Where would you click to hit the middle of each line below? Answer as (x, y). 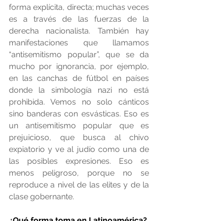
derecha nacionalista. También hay (79, 31)
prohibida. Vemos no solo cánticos (79, 102)
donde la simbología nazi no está (79, 90)
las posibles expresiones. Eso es (79, 161)
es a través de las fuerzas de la (79, 19)
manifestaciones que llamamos (79, 43)
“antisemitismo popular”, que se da (79, 55)
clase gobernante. (41, 197)
